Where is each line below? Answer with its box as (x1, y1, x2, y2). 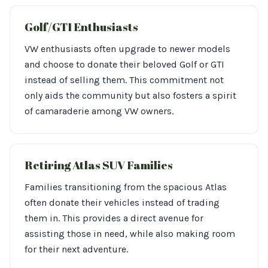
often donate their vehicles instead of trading (25, 197, 220, 208)
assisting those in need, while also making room (25, 228, 235, 239)
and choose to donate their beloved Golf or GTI (25, 59, 224, 70)
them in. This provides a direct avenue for (25, 212, 203, 224)
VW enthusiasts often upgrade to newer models (25, 43, 230, 54)
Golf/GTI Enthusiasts (25, 19, 138, 35)
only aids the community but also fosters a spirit (25, 90, 236, 101)
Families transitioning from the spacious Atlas (25, 181, 227, 193)
